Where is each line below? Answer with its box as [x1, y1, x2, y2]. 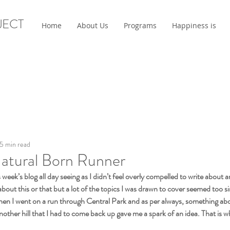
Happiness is [172, 21, 216, 30]
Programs [124, 21, 157, 30]
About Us [77, 21, 108, 30]
